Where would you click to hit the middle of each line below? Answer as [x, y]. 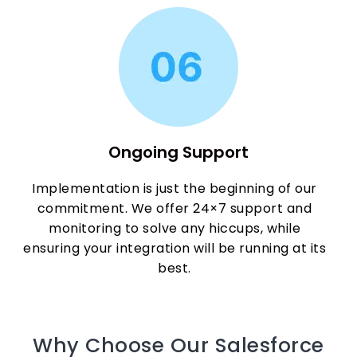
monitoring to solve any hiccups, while [175, 228]
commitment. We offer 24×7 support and [175, 208]
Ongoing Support [178, 152]
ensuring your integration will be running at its [175, 248]
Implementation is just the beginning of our [175, 188]
